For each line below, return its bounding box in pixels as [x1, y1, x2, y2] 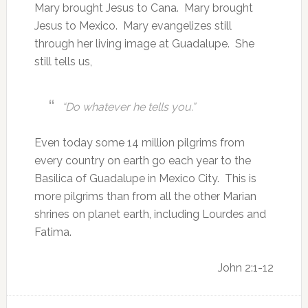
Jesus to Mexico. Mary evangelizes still [34, 19, 232, 32]
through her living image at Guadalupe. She [34, 37, 254, 50]
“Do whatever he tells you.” [61, 100, 195, 113]
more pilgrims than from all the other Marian [34, 190, 256, 203]
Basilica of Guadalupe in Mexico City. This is [34, 172, 256, 185]
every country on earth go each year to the [34, 154, 251, 167]
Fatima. [34, 225, 71, 239]
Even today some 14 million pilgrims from [34, 136, 245, 149]
